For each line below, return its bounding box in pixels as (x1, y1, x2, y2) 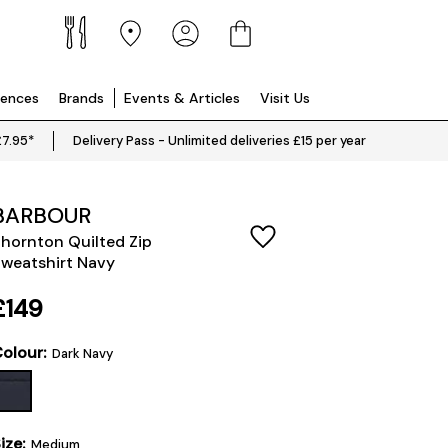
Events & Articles (124, 89, 240, 107)
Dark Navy (51, 345, 113, 362)
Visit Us (260, 89, 310, 107)
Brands (59, 89, 104, 107)
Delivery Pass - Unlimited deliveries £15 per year (73, 132, 366, 149)
